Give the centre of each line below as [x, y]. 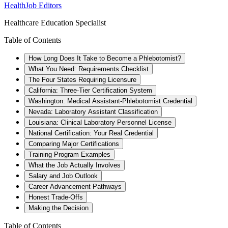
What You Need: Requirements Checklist [89, 69]
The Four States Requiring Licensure [82, 79]
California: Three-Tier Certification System [90, 90]
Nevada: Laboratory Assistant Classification [93, 111]
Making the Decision [59, 208]
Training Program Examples [69, 154]
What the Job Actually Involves [75, 165]
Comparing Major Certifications [74, 144]
